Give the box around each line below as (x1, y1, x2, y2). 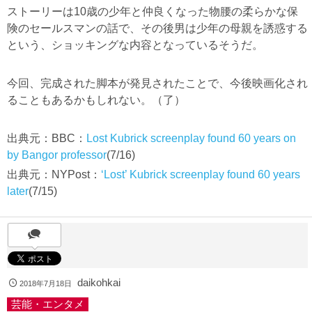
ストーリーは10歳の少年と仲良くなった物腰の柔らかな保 (7, 5, 298, 17)
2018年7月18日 (19, 279, 72, 288)
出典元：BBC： (7, 132, 86, 145)
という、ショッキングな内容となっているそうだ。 (7, 38, 263, 51)
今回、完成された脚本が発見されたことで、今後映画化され (7, 77, 308, 90)
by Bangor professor (7, 149, 107, 162)
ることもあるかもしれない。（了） (7, 94, 185, 107)
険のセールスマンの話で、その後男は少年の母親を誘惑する (7, 22, 308, 34)
